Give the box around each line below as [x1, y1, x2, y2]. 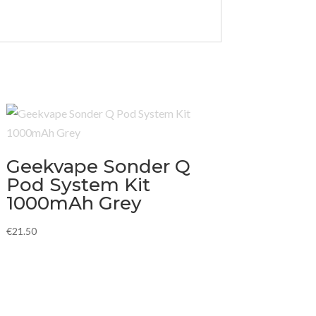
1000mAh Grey [6, 192, 142, 215]
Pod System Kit [6, 174, 150, 197]
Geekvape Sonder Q [6, 155, 190, 178]
